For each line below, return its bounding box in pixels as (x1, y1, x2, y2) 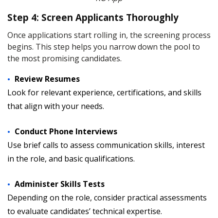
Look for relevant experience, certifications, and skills (7, 87, 201, 98)
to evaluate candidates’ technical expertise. (7, 206, 162, 217)
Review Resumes (15, 73, 80, 84)
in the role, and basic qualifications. (7, 153, 135, 164)
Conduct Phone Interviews (15, 126, 117, 137)
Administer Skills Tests (15, 179, 105, 189)
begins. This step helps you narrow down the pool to (7, 41, 200, 52)
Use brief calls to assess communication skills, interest (7, 140, 205, 150)
